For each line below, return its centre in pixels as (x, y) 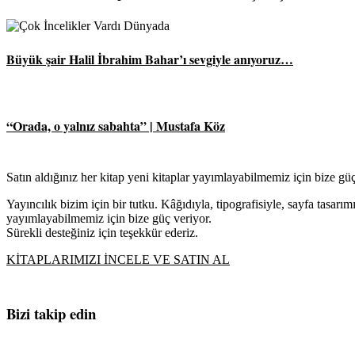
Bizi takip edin (51, 313)
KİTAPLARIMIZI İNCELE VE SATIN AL (118, 259)
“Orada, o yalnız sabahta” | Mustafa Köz (116, 125)
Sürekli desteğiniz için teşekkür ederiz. (102, 232)
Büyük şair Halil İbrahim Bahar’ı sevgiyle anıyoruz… (150, 59)
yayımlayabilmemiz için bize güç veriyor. (109, 218)
